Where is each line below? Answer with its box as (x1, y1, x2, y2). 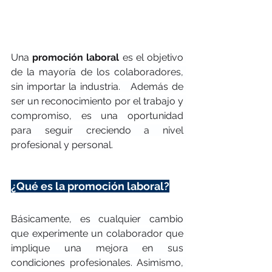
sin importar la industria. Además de (11, 80, 183, 92)
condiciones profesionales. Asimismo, (11, 256, 183, 268)
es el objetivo (119, 51, 184, 63)
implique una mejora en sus (11, 242, 183, 254)
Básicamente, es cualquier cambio (11, 212, 183, 225)
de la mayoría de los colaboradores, (11, 66, 183, 78)
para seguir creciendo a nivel (11, 124, 183, 136)
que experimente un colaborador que (11, 227, 183, 239)
